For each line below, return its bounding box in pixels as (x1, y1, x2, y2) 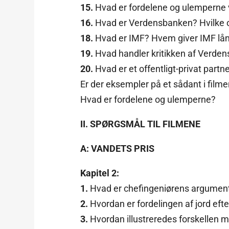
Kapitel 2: (80, 167, 120, 178)
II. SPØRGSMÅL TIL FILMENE (80, 118, 201, 129)
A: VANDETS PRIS (80, 143, 155, 154)
